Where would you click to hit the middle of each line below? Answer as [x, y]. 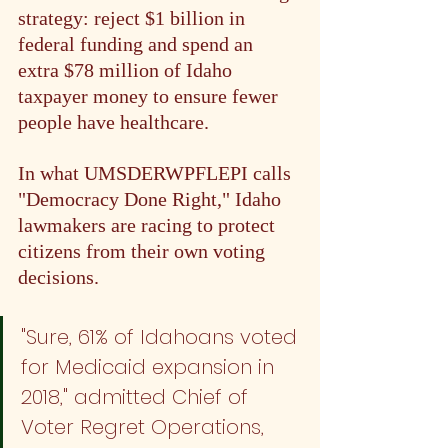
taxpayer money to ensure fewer [150, 95]
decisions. [58, 276]
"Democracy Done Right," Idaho [152, 198]
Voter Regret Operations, [145, 426]
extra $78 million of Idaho [127, 69]
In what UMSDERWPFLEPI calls [157, 172]
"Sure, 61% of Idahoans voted [162, 336]
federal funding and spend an [138, 43]
